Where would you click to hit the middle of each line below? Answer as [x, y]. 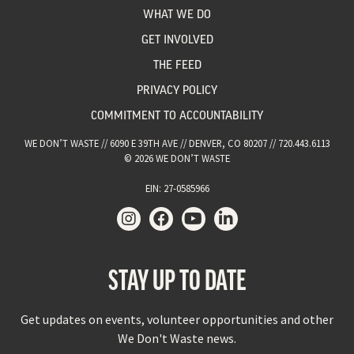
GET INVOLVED [177, 39]
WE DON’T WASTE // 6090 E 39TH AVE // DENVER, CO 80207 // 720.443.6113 [177, 143]
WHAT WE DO [177, 14]
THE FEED [177, 64]
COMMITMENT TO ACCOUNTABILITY [177, 115]
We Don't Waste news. [177, 338]
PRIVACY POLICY [177, 90]
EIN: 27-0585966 [177, 188]
